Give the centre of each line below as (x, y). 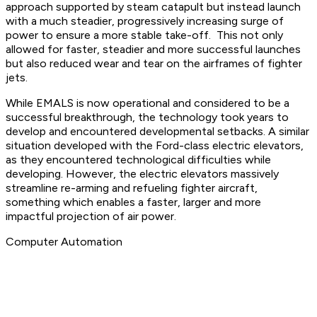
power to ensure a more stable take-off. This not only (144, 35)
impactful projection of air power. (92, 217)
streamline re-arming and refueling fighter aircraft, (132, 188)
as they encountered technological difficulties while (138, 160)
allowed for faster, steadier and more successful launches (153, 50)
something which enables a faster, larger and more (133, 202)
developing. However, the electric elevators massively (142, 174)
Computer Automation (65, 242)
